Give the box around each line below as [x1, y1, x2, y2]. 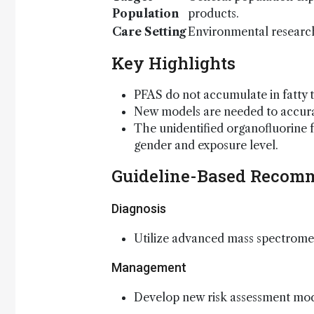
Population [112, 6, 179, 20]
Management [111, 260, 186, 275]
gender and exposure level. [134, 138, 278, 152]
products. [188, 6, 239, 20]
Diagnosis [111, 201, 166, 216]
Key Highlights [111, 52, 235, 74]
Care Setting [112, 25, 186, 39]
